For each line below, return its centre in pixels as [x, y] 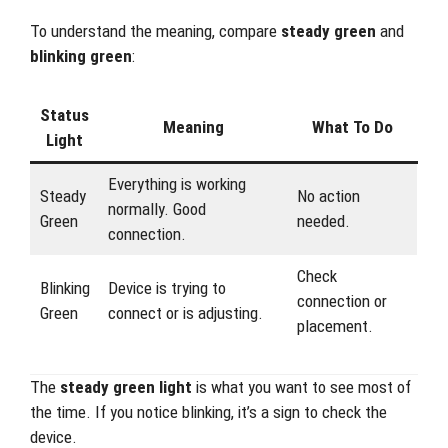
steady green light [126, 386]
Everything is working [176, 184]
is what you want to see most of [301, 386]
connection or [341, 301]
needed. [323, 221]
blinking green [81, 55]
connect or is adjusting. [185, 313]
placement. [334, 326]
